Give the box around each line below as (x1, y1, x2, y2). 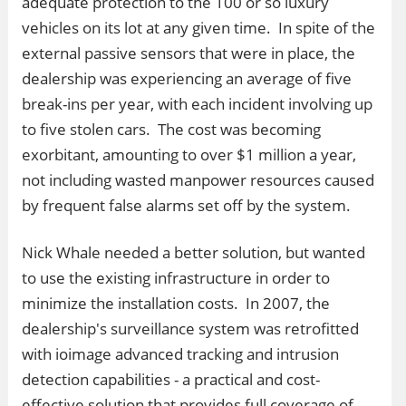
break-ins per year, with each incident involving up (22, 93, 372, 114)
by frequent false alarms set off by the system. (22, 195, 351, 216)
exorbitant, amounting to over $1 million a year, (22, 144, 356, 165)
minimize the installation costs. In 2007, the (22, 293, 330, 314)
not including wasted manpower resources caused (22, 169, 374, 190)
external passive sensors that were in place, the (22, 43, 355, 63)
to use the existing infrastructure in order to (22, 267, 330, 288)
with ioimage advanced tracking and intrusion (22, 343, 339, 364)
